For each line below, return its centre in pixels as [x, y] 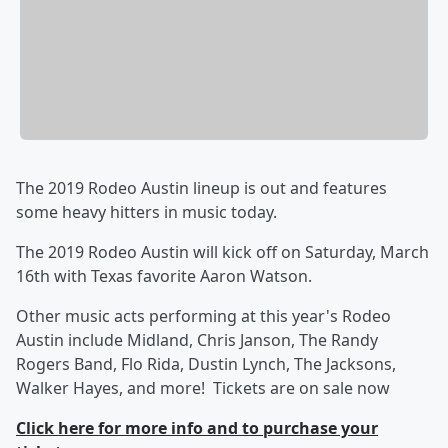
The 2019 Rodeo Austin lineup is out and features [201, 188]
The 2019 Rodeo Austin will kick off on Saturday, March [222, 252]
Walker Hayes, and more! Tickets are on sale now [203, 388]
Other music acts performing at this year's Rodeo [203, 316]
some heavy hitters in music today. [148, 212]
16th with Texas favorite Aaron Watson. [166, 276]
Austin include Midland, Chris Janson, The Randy [197, 340]
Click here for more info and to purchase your [197, 428]
